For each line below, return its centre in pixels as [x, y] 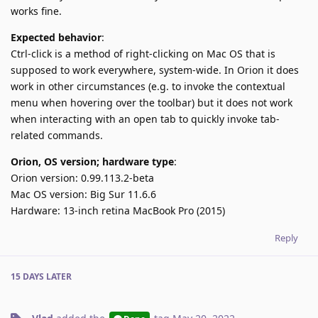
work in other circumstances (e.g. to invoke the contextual [148, 86]
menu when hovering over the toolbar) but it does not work [152, 102]
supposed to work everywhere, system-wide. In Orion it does [155, 70]
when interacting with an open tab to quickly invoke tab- [145, 119]
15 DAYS [27, 276]
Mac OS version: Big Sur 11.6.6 [83, 194]
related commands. [57, 135]
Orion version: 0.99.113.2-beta [82, 177]
